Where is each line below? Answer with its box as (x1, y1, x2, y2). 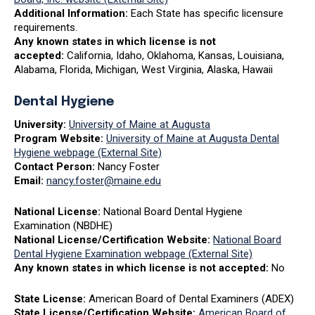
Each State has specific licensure (131, 6, 283, 20)
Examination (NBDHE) (14, 219, 112, 232)
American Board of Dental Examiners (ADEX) (89, 292, 294, 305)
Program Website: (14, 131, 106, 145)
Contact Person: (14, 160, 98, 173)
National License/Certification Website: (14, 233, 213, 246)
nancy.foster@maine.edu (46, 174, 161, 187)
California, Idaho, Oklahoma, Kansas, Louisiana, (67, 49, 284, 62)
